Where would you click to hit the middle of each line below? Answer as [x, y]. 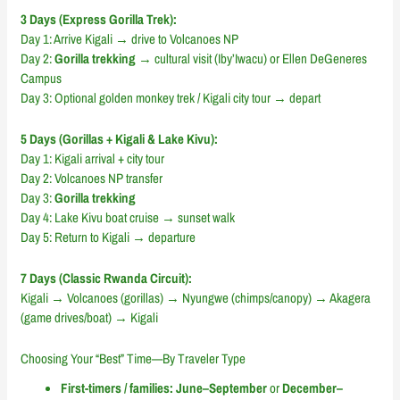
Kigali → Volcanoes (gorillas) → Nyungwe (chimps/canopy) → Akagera [196, 298]
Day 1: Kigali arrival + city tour [93, 159]
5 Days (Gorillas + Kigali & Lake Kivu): [120, 139]
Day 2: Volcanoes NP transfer [92, 179]
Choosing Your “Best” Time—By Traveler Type [133, 359]
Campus [42, 79]
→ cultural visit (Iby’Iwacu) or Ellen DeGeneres [252, 59]
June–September [222, 387]
